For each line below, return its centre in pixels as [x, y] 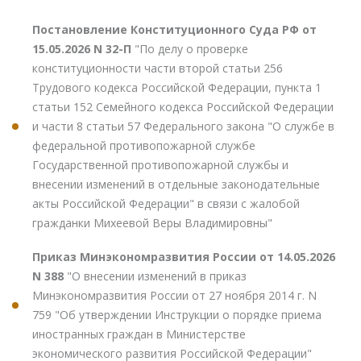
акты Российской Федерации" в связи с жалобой [166, 203]
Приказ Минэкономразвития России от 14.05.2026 [184, 256]
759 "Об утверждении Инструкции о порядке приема [177, 314]
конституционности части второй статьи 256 [158, 68]
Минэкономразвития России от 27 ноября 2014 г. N [174, 295]
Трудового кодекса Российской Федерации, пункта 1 [177, 87]
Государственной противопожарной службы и [160, 164]
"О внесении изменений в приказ [157, 276]
